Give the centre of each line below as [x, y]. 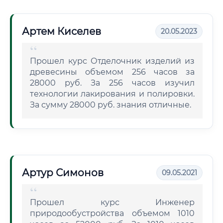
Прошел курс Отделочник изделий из [112, 61]
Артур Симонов [63, 173]
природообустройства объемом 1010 [112, 213]
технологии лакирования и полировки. [112, 94]
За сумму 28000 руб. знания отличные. [111, 105]
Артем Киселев [61, 31]
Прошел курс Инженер [112, 202]
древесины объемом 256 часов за [112, 72]
